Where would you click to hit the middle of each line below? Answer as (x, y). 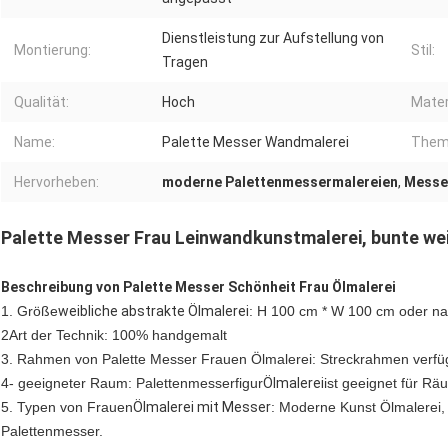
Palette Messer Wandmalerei (255, 142)
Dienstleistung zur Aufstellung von (273, 38)
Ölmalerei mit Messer (202, 407)
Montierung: (52, 50)
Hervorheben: (56, 182)
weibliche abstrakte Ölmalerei (153, 311)
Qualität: (41, 102)
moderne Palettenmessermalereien (280, 182)
